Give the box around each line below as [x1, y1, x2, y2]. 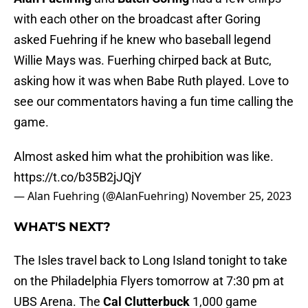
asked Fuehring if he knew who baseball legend [14, 32, 271, 47]
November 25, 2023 [191, 188, 291, 204]
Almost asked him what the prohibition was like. [14, 149, 274, 164]
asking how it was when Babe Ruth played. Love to [14, 74, 289, 89]
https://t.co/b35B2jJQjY [14, 170, 142, 185]
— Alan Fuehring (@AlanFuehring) [14, 188, 191, 204]
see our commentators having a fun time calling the [14, 94, 294, 109]
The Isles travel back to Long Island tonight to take [14, 253, 287, 268]
